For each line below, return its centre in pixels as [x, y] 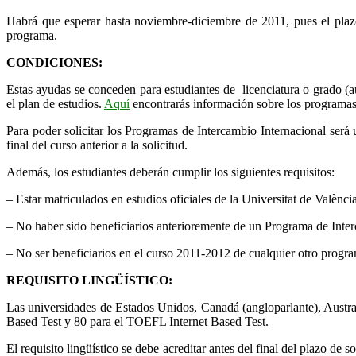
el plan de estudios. [55, 103]
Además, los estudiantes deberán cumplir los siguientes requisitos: [170, 172]
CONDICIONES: [54, 62]
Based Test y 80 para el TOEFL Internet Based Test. [137, 321]
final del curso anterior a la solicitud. [97, 145]
